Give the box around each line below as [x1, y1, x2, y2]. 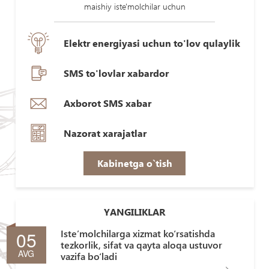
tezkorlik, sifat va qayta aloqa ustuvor [60, 238, 222, 251]
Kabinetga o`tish [97, 157, 172, 169]
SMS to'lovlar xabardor [63, 67, 169, 79]
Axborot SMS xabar [63, 97, 151, 109]
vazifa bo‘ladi [60, 250, 117, 262]
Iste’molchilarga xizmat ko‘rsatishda [60, 227, 215, 240]
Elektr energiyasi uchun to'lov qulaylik [63, 37, 240, 49]
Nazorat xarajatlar [63, 127, 147, 139]
